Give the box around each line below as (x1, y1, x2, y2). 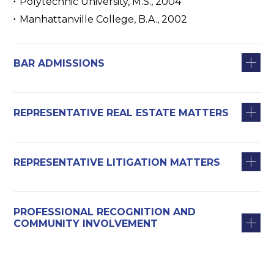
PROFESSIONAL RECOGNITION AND (13, 206, 196, 218)
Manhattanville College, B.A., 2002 (20, 13, 188, 25)
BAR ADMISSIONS (13, 57, 105, 69)
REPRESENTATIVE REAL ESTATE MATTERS (13, 107, 229, 119)
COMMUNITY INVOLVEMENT (13, 218, 158, 229)
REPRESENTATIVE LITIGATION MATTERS (13, 157, 221, 168)
